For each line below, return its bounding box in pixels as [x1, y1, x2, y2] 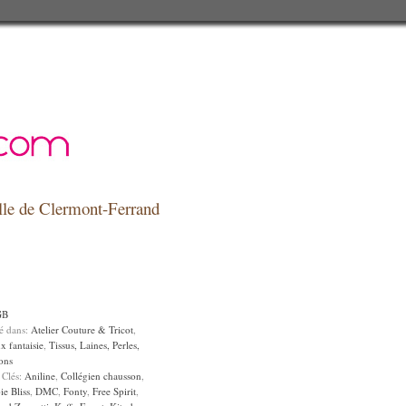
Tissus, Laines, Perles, [49, 338, 140, 352]
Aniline [24, 369, 55, 382]
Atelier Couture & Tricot [31, 323, 133, 336]
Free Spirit [92, 384, 136, 398]
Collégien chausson [61, 369, 141, 382]
